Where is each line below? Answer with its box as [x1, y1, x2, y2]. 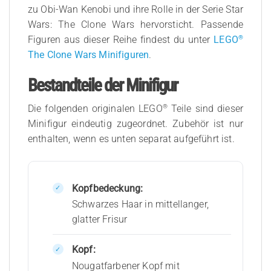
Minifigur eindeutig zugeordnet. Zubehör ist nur [28, 118, 243, 130]
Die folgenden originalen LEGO [28, 103, 163, 115]
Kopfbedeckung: [71, 182, 143, 194]
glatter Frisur [71, 214, 128, 226]
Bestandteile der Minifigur [28, 74, 177, 96]
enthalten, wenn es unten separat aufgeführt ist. [28, 133, 235, 145]
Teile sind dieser [167, 103, 243, 115]
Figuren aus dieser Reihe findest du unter [28, 33, 214, 45]
